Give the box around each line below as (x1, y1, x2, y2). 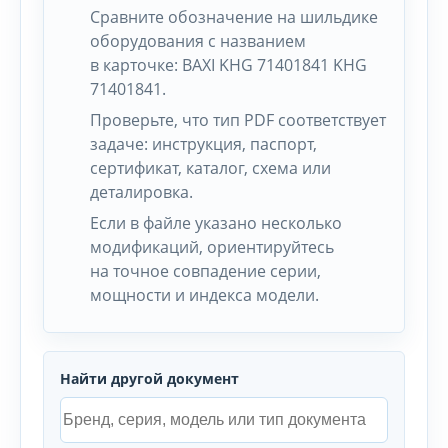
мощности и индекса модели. (90, 284, 319, 306)
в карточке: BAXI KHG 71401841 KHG (90, 54, 367, 76)
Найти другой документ (60, 369, 239, 388)
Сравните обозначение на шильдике (90, 6, 378, 28)
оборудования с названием (90, 30, 306, 52)
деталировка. (90, 181, 193, 203)
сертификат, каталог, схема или (90, 157, 331, 179)
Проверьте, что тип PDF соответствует (90, 109, 386, 131)
